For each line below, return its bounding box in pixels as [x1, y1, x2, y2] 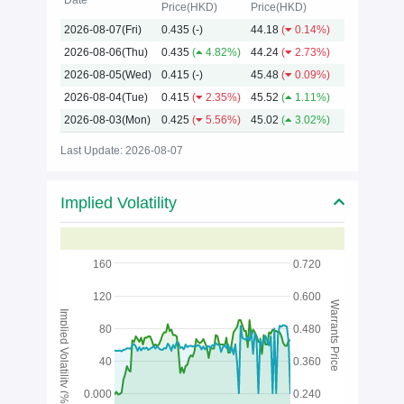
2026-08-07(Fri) [63, 23, 142, 37]
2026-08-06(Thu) [63, 46, 148, 60]
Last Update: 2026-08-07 [60, 144, 183, 158]
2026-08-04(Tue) [63, 91, 148, 105]
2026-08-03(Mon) [63, 114, 151, 127]
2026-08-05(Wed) [63, 69, 151, 82]
